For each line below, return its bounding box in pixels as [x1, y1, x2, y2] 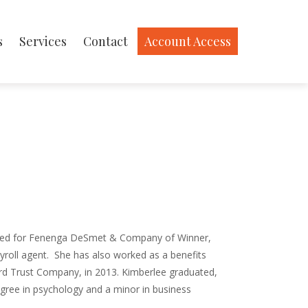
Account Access [144, 33, 231, 49]
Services [19, 33, 67, 49]
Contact [83, 33, 128, 49]
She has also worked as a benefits [54, 248, 206, 262]
